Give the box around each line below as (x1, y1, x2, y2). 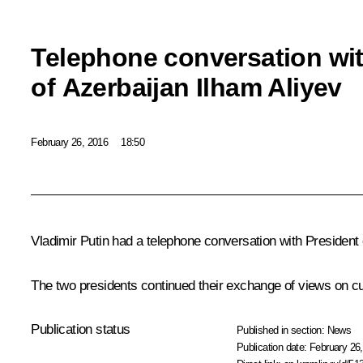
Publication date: (236, 341, 310, 354)
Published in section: (236, 324, 327, 337)
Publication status (31, 322, 130, 338)
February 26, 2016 (31, 135, 109, 148)
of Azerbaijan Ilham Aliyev (31, 72, 342, 102)
